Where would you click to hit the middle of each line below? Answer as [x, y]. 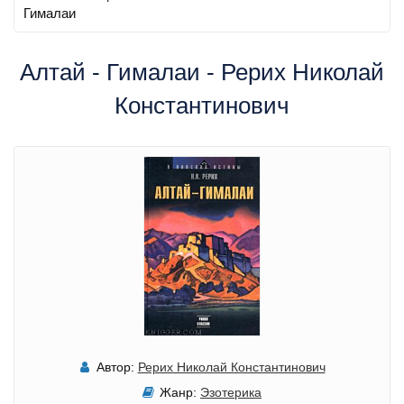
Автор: [115, 367]
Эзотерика [231, 393]
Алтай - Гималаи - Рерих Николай [202, 72]
